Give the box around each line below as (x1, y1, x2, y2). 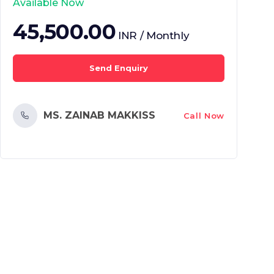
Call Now (183, 110, 224, 120)
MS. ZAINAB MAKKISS (43, 109, 155, 121)
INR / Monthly (117, 29, 190, 42)
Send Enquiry (89, 63, 148, 73)
